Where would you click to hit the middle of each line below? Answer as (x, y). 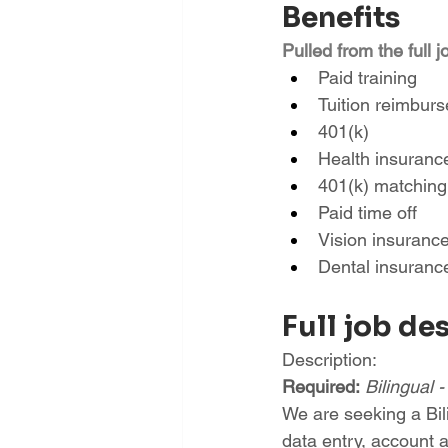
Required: (320, 386)
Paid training (367, 77)
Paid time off (367, 212)
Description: (329, 359)
